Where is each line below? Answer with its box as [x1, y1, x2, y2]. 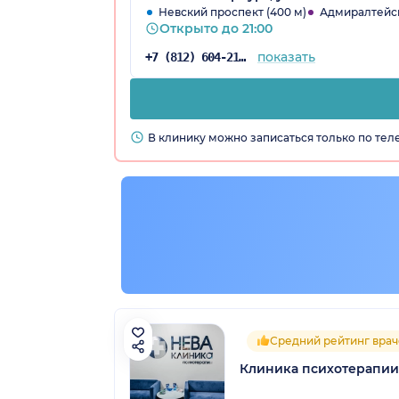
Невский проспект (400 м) [159, 4, 306, 19]
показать [256, 48, 315, 65]
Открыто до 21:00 [159, 20, 273, 37]
